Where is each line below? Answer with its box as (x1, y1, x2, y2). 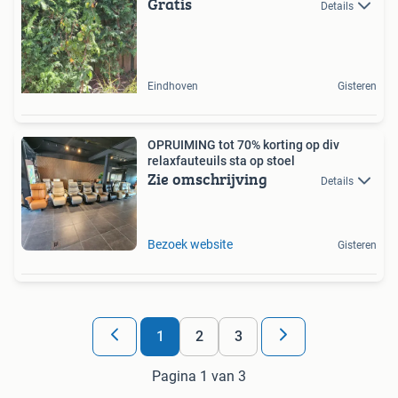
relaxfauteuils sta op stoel (147, 153, 295, 168)
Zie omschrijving (147, 166, 267, 191)
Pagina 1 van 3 (152, 367, 246, 385)
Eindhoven (147, 79, 198, 92)
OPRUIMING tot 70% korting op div (147, 137, 339, 152)
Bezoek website (147, 236, 233, 251)
